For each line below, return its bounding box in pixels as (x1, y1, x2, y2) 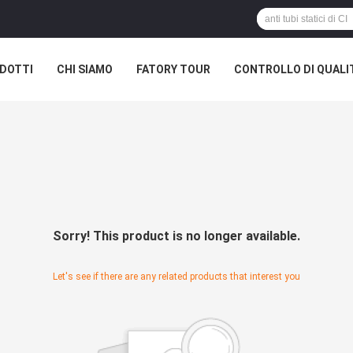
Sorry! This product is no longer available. (53, 229, 300, 243)
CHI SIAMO (57, 63, 113, 76)
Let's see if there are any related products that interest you (53, 271, 300, 282)
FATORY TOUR (136, 63, 210, 76)
